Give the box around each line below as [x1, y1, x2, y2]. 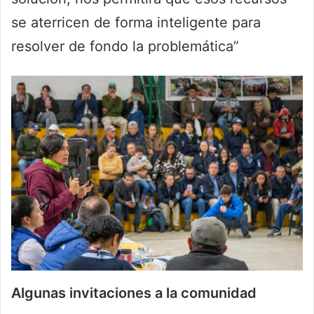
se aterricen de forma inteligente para [11, 14, 261, 32]
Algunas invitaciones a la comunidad [11, 284, 257, 301]
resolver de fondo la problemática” [11, 38, 239, 55]
